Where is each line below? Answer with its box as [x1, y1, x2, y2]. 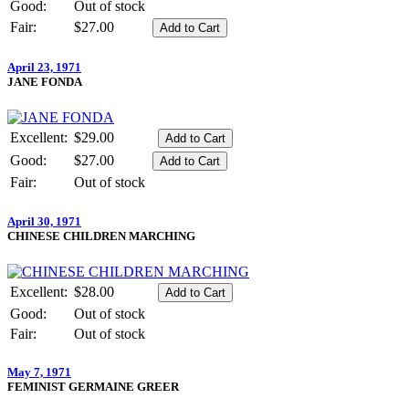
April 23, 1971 [7, 60, 81, 75]
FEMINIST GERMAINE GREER [7, 379, 179, 393]
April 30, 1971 [7, 214, 81, 228]
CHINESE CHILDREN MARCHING [7, 228, 195, 243]
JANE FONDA [7, 75, 82, 89]
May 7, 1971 [7, 364, 71, 379]
